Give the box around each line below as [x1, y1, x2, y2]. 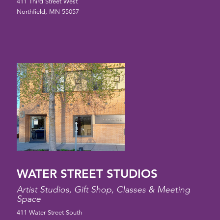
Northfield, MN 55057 [16, 8, 79, 16]
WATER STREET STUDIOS [16, 166, 158, 181]
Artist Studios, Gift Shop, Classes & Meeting [16, 184, 190, 195]
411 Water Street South [16, 209, 82, 217]
